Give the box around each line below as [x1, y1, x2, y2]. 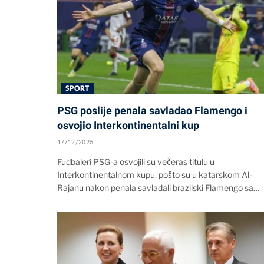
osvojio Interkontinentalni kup [57, 119, 199, 132]
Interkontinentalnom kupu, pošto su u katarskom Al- [57, 170, 252, 180]
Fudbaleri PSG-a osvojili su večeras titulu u [57, 157, 214, 167]
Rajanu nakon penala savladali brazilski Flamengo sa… [57, 183, 259, 193]
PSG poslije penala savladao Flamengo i [57, 104, 247, 117]
